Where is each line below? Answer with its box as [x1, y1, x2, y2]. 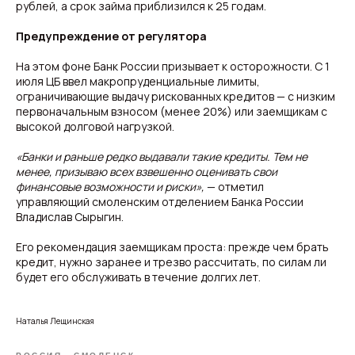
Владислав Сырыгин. [16, 209, 124, 224]
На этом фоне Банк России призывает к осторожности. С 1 [16, 59, 330, 74]
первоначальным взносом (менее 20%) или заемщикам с [16, 104, 327, 119]
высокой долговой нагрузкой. [16, 119, 174, 134]
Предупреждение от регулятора [16, 29, 207, 44]
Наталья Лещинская [16, 315, 94, 326]
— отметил [207, 179, 264, 194]
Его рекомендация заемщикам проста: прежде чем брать [16, 239, 329, 254]
